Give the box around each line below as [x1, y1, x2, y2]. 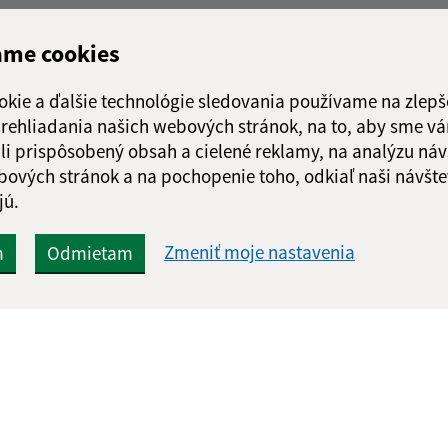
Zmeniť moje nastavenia [164, 240, 355, 265]
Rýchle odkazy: [110, 421, 239, 446]
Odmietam [47, 240, 133, 265]
